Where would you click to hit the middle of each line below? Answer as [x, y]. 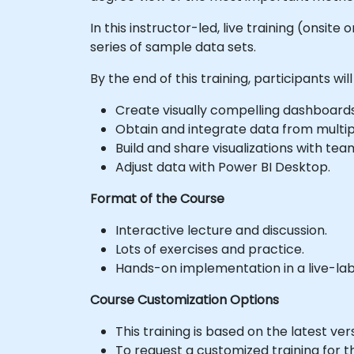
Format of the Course [157, 198]
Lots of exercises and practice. [210, 249]
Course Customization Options [185, 299]
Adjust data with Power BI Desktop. [223, 167]
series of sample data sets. [173, 47]
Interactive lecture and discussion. [221, 230]
